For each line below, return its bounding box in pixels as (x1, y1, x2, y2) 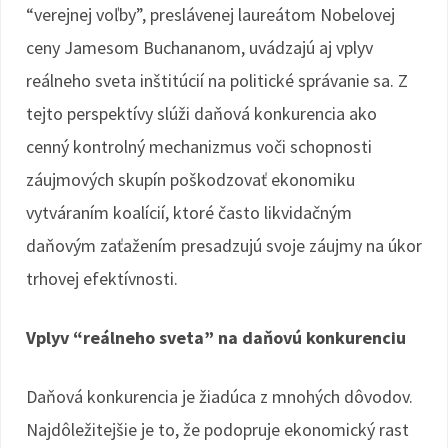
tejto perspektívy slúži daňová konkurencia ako (26, 102, 377, 125)
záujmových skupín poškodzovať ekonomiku (26, 168, 355, 191)
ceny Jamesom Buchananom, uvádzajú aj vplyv (26, 36, 373, 59)
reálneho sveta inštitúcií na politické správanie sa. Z (26, 69, 408, 92)
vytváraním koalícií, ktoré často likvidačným (26, 201, 352, 224)
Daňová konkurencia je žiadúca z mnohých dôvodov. (26, 385, 413, 408)
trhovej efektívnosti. (26, 267, 178, 290)
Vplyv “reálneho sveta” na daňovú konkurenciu (26, 326, 406, 349)
